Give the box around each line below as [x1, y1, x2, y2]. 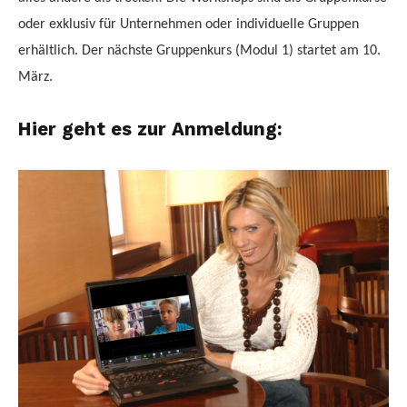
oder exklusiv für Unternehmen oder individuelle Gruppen [18, 17, 359, 33]
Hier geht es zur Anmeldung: [18, 118, 283, 141]
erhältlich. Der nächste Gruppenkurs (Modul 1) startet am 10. [18, 44, 381, 59]
